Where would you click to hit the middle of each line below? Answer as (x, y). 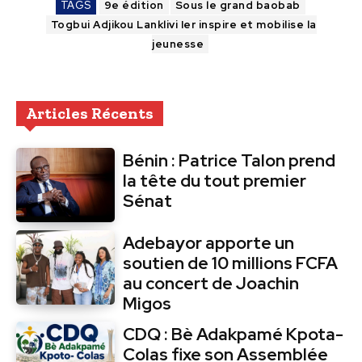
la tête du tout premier (215, 181)
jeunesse (178, 44)
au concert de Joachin (211, 283)
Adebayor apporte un (209, 242)
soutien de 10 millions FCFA (231, 263)
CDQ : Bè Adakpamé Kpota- (234, 334)
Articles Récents (90, 114)
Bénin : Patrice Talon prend (229, 161)
